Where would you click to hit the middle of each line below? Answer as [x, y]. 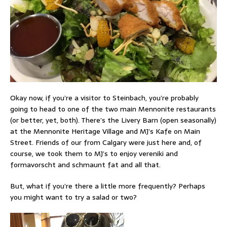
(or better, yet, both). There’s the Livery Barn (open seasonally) [113, 120]
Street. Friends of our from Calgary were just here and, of [106, 142]
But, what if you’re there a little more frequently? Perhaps [108, 186]
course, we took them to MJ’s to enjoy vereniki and [94, 153]
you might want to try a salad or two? [73, 197]
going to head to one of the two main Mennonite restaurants [113, 109]
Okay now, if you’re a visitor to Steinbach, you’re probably [104, 98]
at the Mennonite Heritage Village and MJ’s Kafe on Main [105, 131]
